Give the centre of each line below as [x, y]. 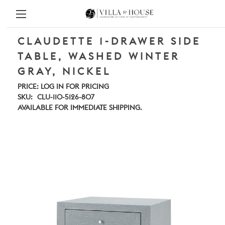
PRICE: [28, 87]
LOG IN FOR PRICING [75, 87]
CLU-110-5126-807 [66, 97]
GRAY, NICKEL [64, 72]
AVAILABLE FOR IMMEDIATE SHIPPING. [80, 108]
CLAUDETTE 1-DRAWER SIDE [109, 42]
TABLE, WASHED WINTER [99, 57]
